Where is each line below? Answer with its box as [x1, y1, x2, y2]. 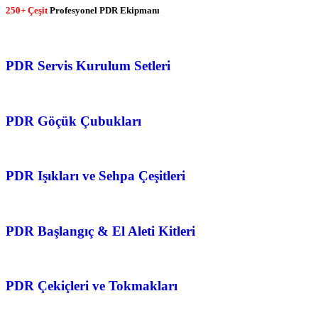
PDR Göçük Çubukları [6, 113, 141, 128]
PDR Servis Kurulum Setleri [6, 58, 170, 74]
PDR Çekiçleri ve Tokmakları [6, 278, 177, 294]
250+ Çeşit [6, 5, 48, 16]
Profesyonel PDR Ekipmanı [48, 5, 160, 16]
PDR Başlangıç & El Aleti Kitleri [6, 223, 195, 238]
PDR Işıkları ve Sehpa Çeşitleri [6, 168, 185, 184]
